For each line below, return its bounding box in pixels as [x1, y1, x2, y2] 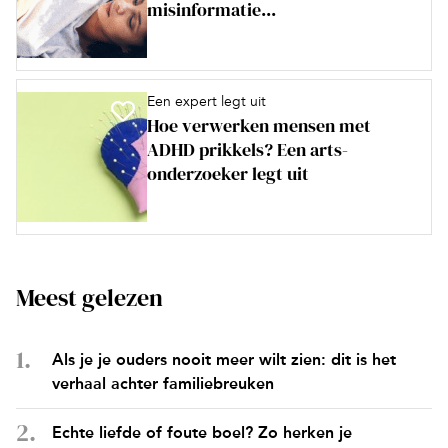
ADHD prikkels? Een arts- [147, 137, 348, 162]
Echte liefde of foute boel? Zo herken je [52, 423, 352, 442]
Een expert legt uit [147, 93, 266, 110]
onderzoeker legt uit [147, 161, 309, 186]
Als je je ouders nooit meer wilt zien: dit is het [52, 350, 396, 369]
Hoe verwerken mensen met [147, 113, 371, 138]
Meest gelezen [16, 281, 163, 314]
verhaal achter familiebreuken [52, 374, 274, 393]
